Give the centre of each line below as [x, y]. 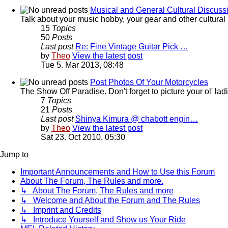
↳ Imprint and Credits [61, 210]
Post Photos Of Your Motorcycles [149, 82]
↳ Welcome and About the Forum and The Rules [110, 200]
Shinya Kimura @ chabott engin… [137, 119]
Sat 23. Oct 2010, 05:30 [83, 137]
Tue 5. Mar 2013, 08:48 [82, 65]
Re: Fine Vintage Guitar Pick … [132, 46]
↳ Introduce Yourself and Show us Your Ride [103, 219]
